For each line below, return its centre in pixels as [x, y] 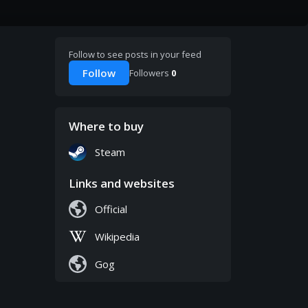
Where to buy [106, 126]
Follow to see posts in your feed [135, 55]
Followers [150, 73]
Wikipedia [117, 237]
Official [111, 209]
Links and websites [122, 184]
